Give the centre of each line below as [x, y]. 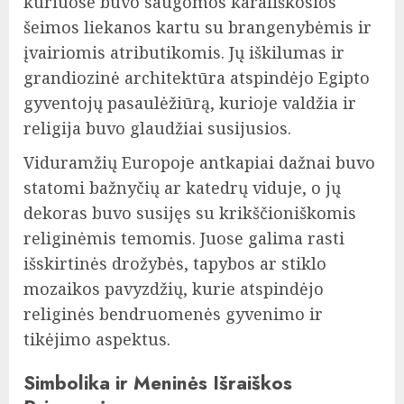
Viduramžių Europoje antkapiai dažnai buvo [199, 163]
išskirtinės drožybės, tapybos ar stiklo [175, 264]
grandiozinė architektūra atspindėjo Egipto [197, 78]
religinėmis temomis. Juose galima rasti [184, 239]
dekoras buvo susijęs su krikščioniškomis [190, 213]
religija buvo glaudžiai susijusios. [157, 129]
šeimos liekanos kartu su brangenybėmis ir [197, 28]
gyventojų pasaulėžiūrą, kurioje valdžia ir [190, 103]
